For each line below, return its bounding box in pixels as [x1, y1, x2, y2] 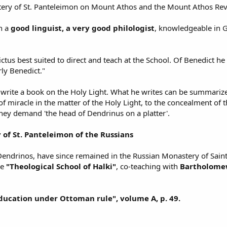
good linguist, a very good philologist [11, 23, 155, 33]
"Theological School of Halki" [4, 161, 116, 171]
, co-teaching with [116, 161, 178, 171]
